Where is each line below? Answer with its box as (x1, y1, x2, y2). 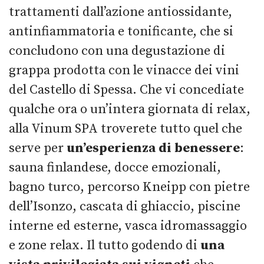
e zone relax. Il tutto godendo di (9, 237, 200, 254)
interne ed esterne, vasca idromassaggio (9, 218, 247, 235)
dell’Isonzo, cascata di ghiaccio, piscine (9, 199, 240, 215)
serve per (9, 140, 67, 157)
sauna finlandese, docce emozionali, (9, 160, 221, 176)
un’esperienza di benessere (67, 140, 240, 157)
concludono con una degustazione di (9, 43, 225, 60)
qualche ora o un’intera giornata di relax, (9, 101, 250, 118)
